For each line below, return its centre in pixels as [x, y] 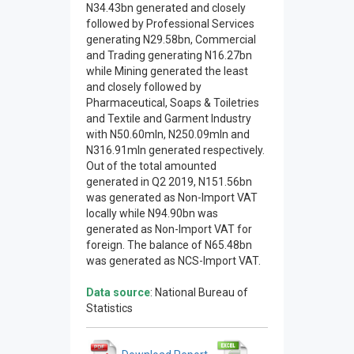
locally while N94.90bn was [152, 213]
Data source [118, 292]
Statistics [109, 308]
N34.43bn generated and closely [166, 8]
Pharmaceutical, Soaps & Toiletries [173, 103]
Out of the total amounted [151, 166]
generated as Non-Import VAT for [169, 229]
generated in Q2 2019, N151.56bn [169, 182]
